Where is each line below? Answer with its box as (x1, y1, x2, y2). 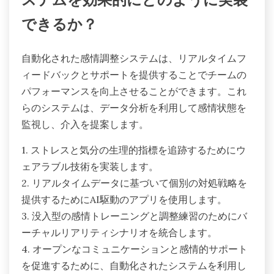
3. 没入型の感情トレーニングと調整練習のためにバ (21, 210, 247, 223)
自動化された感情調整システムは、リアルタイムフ (21, 52, 246, 65)
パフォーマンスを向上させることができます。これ (21, 85, 246, 98)
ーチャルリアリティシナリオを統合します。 (21, 226, 217, 239)
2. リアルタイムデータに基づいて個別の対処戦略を (21, 177, 247, 190)
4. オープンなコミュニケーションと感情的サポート (21, 243, 248, 256)
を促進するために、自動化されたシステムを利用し (21, 259, 246, 272)
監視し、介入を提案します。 (21, 118, 149, 131)
